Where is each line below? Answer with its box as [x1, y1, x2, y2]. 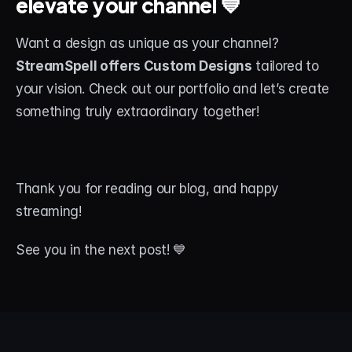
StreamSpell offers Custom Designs [16, 57, 252, 74]
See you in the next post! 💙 [16, 241, 186, 258]
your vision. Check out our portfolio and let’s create [16, 80, 329, 97]
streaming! [16, 203, 86, 219]
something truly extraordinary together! [16, 103, 259, 119]
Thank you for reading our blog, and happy [16, 180, 280, 196]
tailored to [251, 57, 319, 74]
